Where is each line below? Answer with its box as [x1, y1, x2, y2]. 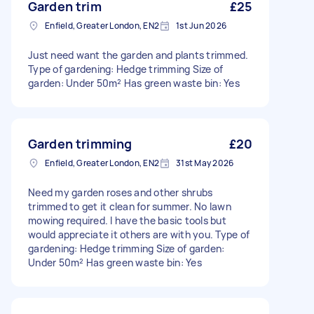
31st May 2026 [176, 157, 234, 169]
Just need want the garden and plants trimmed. [28, 48, 249, 62]
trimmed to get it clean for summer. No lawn [28, 200, 231, 213]
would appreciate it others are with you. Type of [28, 228, 250, 241]
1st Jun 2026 [176, 20, 226, 32]
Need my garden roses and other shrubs [28, 186, 213, 199]
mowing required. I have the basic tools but [28, 214, 226, 227]
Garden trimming [28, 135, 132, 152]
